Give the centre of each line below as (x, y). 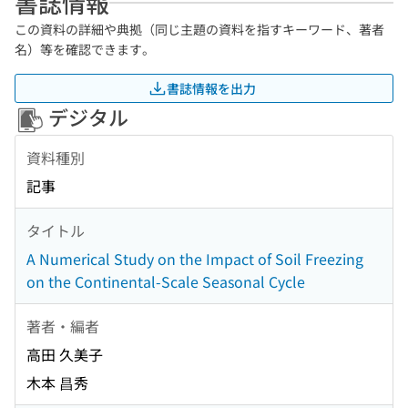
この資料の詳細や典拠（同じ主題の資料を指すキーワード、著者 (199, 29)
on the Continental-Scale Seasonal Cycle (166, 282)
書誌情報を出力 (211, 88)
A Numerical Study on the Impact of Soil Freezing (195, 259)
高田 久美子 (65, 355)
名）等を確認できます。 (85, 49)
